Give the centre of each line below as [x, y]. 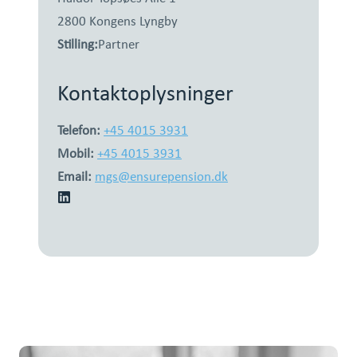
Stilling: [78, 45]
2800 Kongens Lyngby [118, 22]
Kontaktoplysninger [145, 95]
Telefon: [79, 131]
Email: [75, 177]
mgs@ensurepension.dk [161, 177]
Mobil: [76, 154]
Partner [119, 45]
